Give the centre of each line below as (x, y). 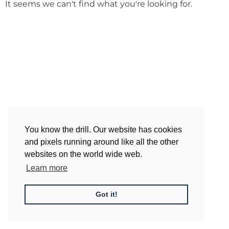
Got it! (106, 194)
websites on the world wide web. (83, 154)
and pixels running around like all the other (101, 142)
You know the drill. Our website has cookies (103, 130)
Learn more (47, 168)
